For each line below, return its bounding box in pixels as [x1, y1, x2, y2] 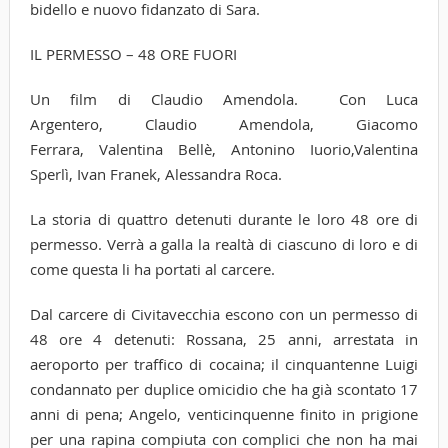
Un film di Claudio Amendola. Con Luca [29, 88, 419, 109]
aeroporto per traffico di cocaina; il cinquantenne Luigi [29, 353, 419, 374]
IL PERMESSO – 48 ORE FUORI [29, 43, 237, 64]
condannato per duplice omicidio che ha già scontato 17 [29, 378, 419, 399]
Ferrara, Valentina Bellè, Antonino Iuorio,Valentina [29, 138, 419, 159]
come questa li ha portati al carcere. [29, 258, 275, 279]
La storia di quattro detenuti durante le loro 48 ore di [29, 208, 419, 229]
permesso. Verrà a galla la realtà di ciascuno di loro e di [29, 233, 419, 254]
